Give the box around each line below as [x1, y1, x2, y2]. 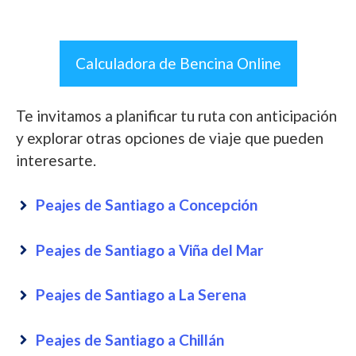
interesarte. [16, 150, 96, 169]
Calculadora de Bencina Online [75, 53, 281, 72]
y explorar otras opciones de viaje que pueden [16, 128, 323, 147]
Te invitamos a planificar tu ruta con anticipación [16, 106, 337, 125]
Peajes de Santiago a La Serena [35, 285, 246, 304]
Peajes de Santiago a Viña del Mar [35, 240, 264, 259]
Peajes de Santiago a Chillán [35, 330, 224, 349]
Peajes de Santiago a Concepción [35, 195, 257, 214]
